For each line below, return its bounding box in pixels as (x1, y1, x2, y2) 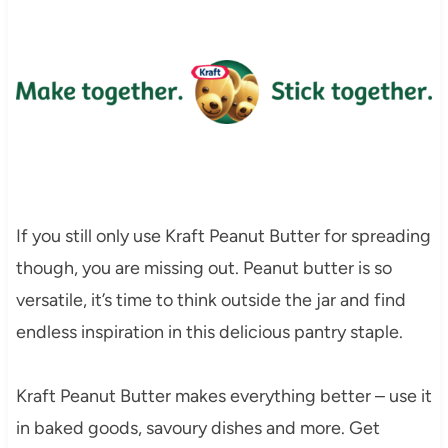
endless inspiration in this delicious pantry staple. (15, 320, 403, 343)
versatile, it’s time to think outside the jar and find (15, 288, 406, 311)
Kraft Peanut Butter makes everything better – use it (15, 384, 432, 407)
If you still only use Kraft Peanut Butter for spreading (15, 224, 431, 247)
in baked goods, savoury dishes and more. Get (15, 416, 380, 439)
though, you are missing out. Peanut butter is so (15, 256, 392, 279)
